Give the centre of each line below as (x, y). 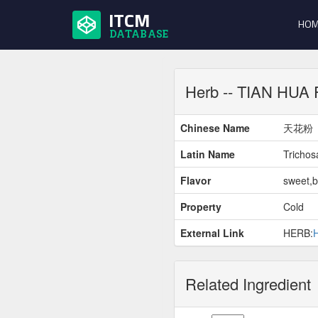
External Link (212, 233)
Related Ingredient (248, 284)
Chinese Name (215, 128)
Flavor (196, 180)
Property (201, 207)
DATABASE (139, 34)
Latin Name (208, 154)
